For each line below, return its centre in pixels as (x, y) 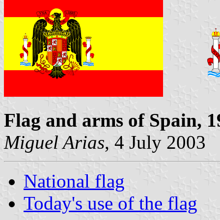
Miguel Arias (54, 142)
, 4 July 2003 (155, 142)
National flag (74, 181)
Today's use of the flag (110, 203)
